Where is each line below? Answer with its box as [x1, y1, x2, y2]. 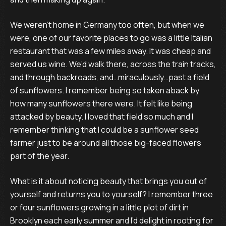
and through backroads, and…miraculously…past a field [10, 72, 209, 83]
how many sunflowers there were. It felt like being [10, 98, 192, 109]
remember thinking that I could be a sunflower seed [10, 124, 199, 135]
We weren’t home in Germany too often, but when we [10, 19, 204, 30]
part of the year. [10, 150, 69, 161]
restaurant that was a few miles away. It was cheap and [10, 45, 211, 56]
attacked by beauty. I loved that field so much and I [10, 111, 193, 122]
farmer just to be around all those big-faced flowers [10, 137, 201, 148]
